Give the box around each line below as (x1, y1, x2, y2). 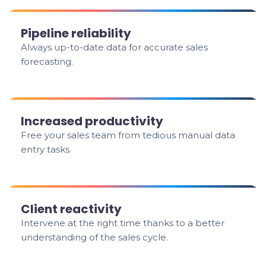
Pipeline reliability (21, 25, 132, 42)
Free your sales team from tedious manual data (21, 129, 236, 141)
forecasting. (21, 56, 74, 67)
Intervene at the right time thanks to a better (21, 217, 225, 229)
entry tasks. (21, 144, 72, 155)
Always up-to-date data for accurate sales (21, 42, 208, 53)
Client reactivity (21, 201, 122, 217)
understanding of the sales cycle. (21, 232, 169, 243)
